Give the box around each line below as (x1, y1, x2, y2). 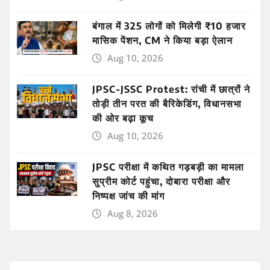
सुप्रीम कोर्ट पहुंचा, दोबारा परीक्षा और (92, 175, 230, 187)
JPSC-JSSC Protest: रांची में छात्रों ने (92, 83, 250, 95)
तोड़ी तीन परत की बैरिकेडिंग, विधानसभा (92, 97, 242, 110)
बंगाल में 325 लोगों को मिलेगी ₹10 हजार (92, 19, 246, 32)
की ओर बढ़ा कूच (92, 111, 154, 124)
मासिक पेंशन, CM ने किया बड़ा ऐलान (92, 34, 233, 46)
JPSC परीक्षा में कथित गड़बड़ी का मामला (92, 160, 244, 173)
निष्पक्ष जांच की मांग (92, 189, 165, 202)
